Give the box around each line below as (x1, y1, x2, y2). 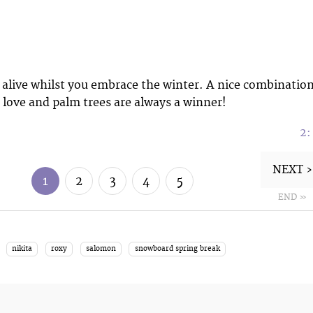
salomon (85, 245, 116, 254)
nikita (12, 245, 33, 254)
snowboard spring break (134, 245, 220, 254)
